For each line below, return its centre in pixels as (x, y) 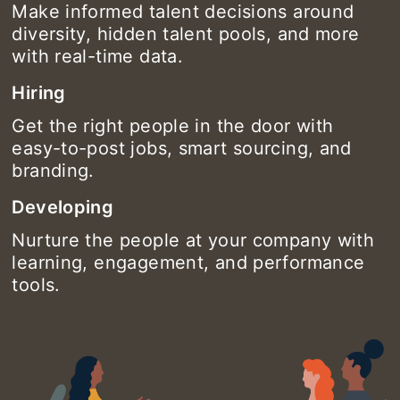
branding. (53, 170)
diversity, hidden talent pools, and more (186, 33)
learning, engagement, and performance (188, 262)
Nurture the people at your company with (193, 240)
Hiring (39, 92)
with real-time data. (98, 56)
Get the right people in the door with (173, 125)
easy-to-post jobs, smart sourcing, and (182, 148)
